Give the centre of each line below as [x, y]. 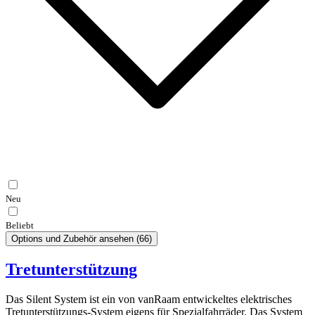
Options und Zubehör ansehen [72, 239]
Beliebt [20, 226]
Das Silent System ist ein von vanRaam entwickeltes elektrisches [149, 300]
